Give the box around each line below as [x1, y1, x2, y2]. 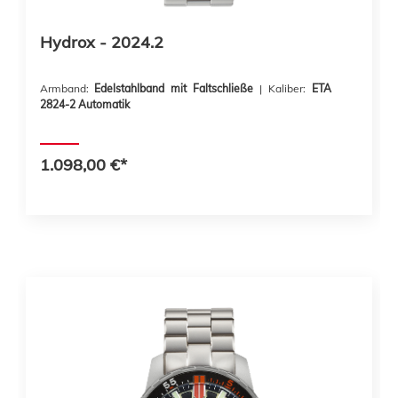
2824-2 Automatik [40, 98, 130, 111]
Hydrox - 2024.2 [40, 32, 163, 52]
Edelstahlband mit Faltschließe [94, 82, 259, 95]
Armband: [40, 82, 94, 95]
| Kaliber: [268, 82, 312, 95]
